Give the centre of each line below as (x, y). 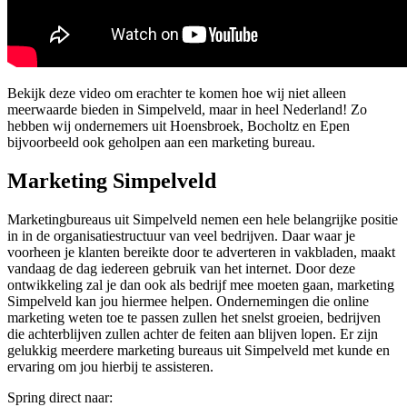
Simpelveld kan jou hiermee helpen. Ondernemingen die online (188, 302)
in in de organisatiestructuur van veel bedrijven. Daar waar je (181, 236)
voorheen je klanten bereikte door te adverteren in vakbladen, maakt (201, 253)
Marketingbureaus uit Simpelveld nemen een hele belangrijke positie (203, 220)
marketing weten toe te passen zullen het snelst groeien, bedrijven (194, 318)
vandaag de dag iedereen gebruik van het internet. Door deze (181, 269)
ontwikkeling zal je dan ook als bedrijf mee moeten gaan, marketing (201, 285)
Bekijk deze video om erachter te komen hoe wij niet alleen (177, 94)
